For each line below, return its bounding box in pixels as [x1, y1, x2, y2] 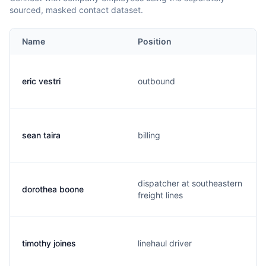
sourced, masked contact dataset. [9, 5, 143, 15]
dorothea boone [22, 184, 84, 194]
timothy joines [22, 238, 76, 248]
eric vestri [22, 76, 61, 86]
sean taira [22, 130, 61, 140]
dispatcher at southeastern [138, 178, 242, 188]
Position [138, 36, 172, 46]
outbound [138, 76, 175, 86]
